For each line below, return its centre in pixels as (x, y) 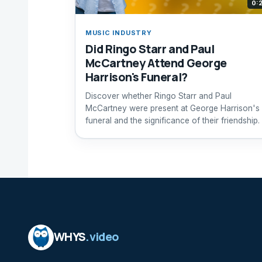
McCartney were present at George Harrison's (172, 108)
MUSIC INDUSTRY (118, 32)
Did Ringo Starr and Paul (150, 49)
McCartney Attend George (156, 63)
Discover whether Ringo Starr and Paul (158, 96)
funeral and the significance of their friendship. (172, 121)
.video (102, 237)
